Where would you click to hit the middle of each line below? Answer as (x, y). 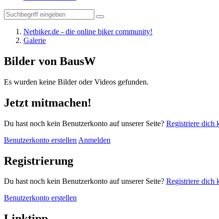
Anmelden (94, 140)
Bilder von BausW (50, 61)
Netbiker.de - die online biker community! (88, 32)
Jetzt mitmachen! (48, 102)
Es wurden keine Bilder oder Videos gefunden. (76, 82)
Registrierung (39, 161)
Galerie (35, 40)
